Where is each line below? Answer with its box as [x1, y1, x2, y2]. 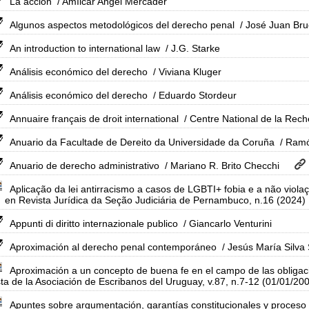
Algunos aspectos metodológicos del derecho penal [10, 19, 235, 30]
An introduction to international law [10, 43, 160, 54]
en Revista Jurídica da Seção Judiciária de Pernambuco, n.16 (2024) [5, 195, 306, 206]
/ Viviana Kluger [150, 66, 221, 77]
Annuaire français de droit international [10, 113, 179, 124]
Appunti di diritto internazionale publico [10, 218, 178, 229]
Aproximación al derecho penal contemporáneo [10, 241, 217, 252]
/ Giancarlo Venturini [181, 218, 272, 229]
